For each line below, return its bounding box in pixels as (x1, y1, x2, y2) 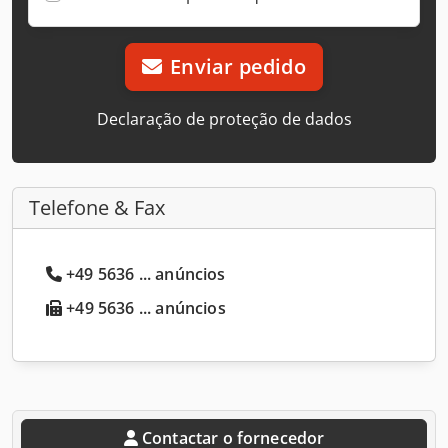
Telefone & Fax (29, 193, 165, 221)
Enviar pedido (170, 52, 306, 80)
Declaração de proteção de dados (96, 107, 352, 130)
